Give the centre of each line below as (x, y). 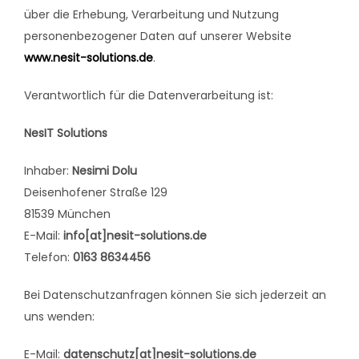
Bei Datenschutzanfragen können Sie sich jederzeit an (175, 295)
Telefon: (48, 258)
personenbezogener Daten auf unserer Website (158, 36)
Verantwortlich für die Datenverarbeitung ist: (149, 96)
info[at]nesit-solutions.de (135, 236)
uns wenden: (59, 317)
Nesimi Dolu (105, 171)
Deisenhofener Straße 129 (96, 193)
